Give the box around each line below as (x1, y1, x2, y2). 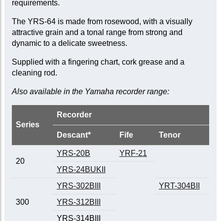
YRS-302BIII (56, 182, 101, 190)
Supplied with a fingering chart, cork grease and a (11, 58, 184, 67)
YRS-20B (56, 149, 90, 158)
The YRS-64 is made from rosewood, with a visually (11, 17, 192, 26)
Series (15, 120, 39, 129)
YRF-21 (119, 149, 147, 158)
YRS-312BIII (56, 198, 101, 207)
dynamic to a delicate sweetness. (11, 39, 127, 48)
